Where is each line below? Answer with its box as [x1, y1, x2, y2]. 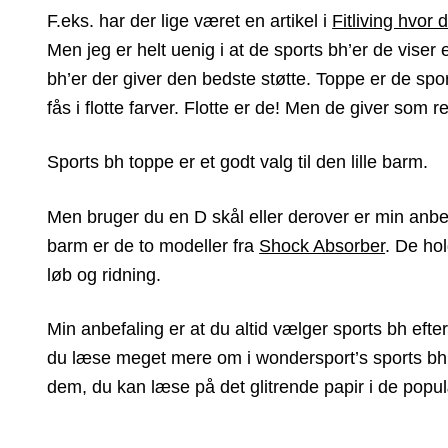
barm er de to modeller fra [47, 235, 260, 256]
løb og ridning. [47, 264, 162, 285]
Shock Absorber [259, 235, 386, 256]
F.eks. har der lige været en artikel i [47, 10, 333, 31]
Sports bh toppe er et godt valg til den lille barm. [47, 152, 429, 173]
